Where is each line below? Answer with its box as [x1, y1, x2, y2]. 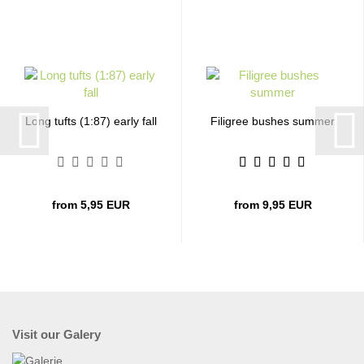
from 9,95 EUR [233, 197, 312, 211]
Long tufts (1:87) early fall [24, 114, 157, 128]
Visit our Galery [12, 327, 101, 341]
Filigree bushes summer [210, 114, 335, 128]
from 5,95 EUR [51, 197, 130, 211]
